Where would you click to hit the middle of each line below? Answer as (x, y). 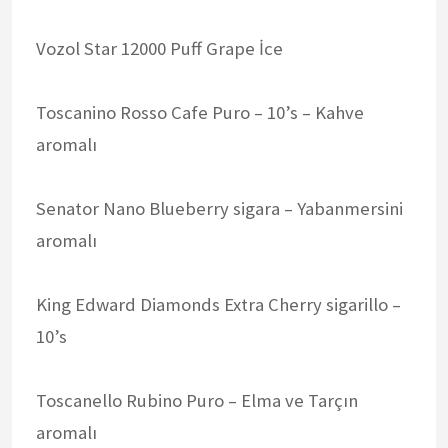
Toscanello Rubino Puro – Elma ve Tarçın (197, 400)
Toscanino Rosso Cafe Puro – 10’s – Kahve (200, 112)
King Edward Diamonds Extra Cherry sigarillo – (218, 304)
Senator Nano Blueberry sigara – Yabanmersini (219, 208)
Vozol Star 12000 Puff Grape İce (159, 48)
